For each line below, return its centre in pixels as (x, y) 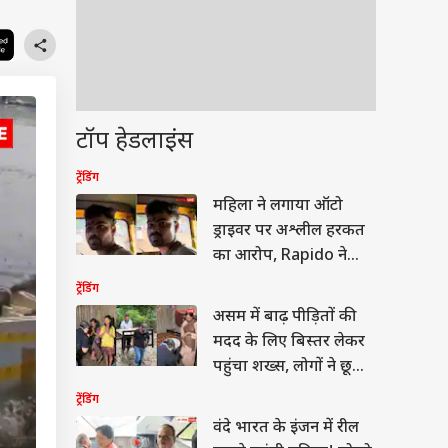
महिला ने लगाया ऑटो (278, 206)
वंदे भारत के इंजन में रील (286, 428)
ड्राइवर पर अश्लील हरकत (289, 231)
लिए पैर (236, 392)
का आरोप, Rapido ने (280, 256)
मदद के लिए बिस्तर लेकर (289, 342)
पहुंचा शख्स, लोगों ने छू (282, 367)
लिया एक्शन (250, 281)
